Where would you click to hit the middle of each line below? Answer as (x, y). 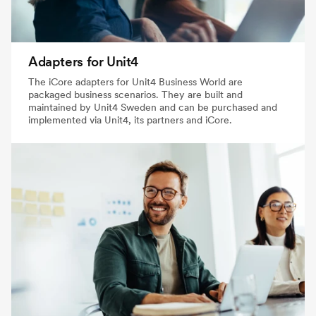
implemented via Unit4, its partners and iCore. (130, 120)
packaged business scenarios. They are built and (135, 94)
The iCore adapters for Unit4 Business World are (135, 81)
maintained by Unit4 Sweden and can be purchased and (153, 107)
